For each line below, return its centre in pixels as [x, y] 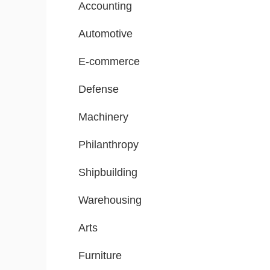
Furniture [100, 256]
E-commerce [109, 62]
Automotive [105, 34]
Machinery [103, 117]
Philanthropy [108, 145]
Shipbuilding [108, 173]
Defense [99, 89]
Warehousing [110, 200]
